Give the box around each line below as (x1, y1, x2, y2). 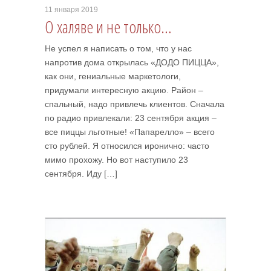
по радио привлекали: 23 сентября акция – (45, 113, 217, 123)
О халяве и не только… (45, 15, 172, 38)
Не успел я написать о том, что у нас (45, 44, 192, 53)
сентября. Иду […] (45, 169, 117, 178)
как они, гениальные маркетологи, (45, 71, 181, 81)
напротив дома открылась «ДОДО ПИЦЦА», (45, 57, 219, 67)
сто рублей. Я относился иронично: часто (45, 141, 209, 151)
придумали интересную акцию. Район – (45, 85, 203, 95)
